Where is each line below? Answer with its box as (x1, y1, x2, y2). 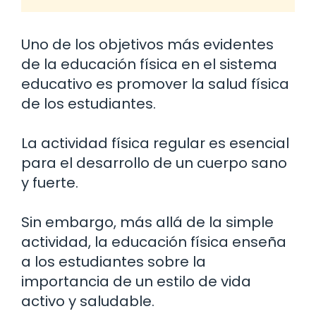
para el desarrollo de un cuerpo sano (21, 152, 287, 173)
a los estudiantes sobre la (21, 251, 206, 272)
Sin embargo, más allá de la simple (21, 212, 274, 232)
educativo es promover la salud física (21, 73, 289, 94)
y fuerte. (21, 172, 78, 193)
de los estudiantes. (21, 93, 156, 114)
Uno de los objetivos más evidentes (21, 34, 274, 54)
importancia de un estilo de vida (21, 271, 251, 291)
